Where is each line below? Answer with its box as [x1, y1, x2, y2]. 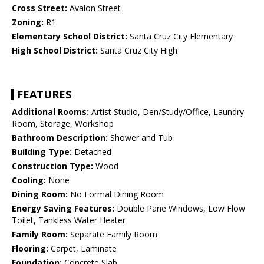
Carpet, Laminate [48, 243, 117, 255]
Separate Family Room [68, 229, 157, 240]
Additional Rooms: [12, 106, 89, 118]
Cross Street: [12, 2, 67, 14]
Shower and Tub [108, 132, 173, 144]
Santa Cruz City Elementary [127, 31, 233, 42]
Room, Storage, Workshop [12, 118, 114, 130]
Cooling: [12, 174, 46, 186]
